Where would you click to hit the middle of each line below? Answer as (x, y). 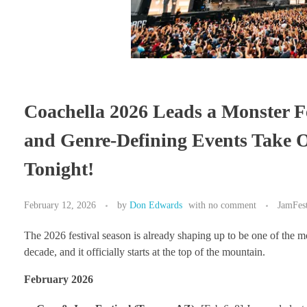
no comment (232, 205)
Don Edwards (156, 205)
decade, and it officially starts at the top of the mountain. (145, 251)
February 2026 (59, 279)
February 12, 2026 (60, 205)
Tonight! (59, 169)
